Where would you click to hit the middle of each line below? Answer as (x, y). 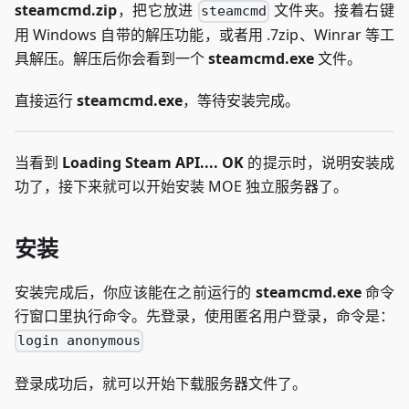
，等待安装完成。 (241, 101)
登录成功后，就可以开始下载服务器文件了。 (161, 383)
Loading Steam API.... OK (153, 163)
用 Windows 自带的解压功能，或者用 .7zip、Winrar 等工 (204, 35)
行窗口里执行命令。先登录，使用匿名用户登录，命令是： (204, 316)
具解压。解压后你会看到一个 (111, 59)
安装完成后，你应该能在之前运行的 (135, 293)
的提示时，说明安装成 (320, 163)
